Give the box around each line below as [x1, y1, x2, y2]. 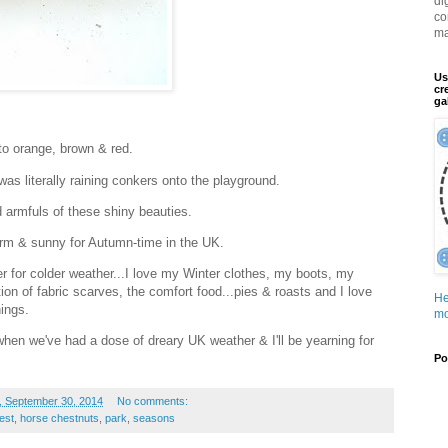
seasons [133, 412, 175, 425]
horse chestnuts [20, 412, 99, 425]
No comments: [116, 395, 191, 408]
